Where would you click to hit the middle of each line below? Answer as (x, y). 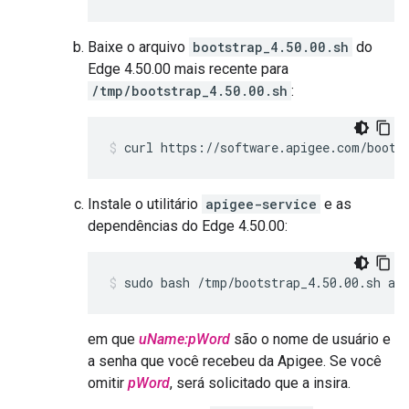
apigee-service (261, 204)
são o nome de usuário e (310, 339)
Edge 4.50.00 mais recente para (188, 69)
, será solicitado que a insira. (260, 383)
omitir (108, 383)
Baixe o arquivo (138, 47)
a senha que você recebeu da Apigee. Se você (235, 361)
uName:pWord (184, 339)
